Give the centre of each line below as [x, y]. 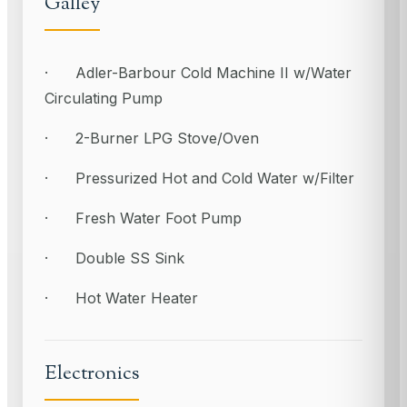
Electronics [92, 374]
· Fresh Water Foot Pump [143, 218]
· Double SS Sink [114, 258]
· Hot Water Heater [121, 298]
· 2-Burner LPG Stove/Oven [152, 138]
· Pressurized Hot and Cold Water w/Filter [199, 178]
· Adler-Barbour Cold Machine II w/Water [198, 72]
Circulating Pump [104, 98]
